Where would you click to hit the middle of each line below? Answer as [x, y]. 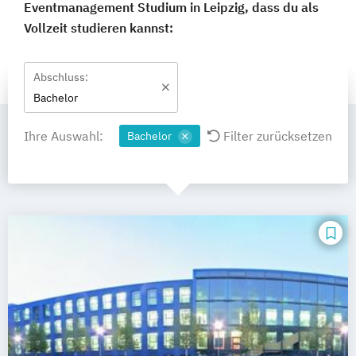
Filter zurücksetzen [276, 136]
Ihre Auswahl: [64, 136]
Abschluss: [61, 77]
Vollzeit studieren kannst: [99, 28]
